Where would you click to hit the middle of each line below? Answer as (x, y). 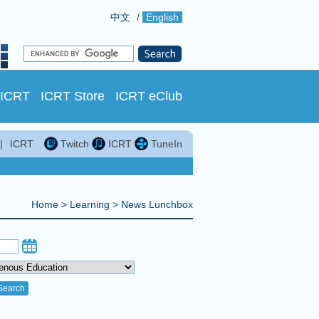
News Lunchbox (157, 204)
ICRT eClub (149, 96)
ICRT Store (73, 96)
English (162, 17)
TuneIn (165, 144)
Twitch (73, 144)
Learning (90, 204)
